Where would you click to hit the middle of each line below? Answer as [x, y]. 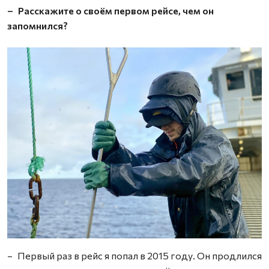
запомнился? [38, 26]
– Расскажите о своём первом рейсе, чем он [110, 11]
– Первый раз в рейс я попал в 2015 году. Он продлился [134, 255]
